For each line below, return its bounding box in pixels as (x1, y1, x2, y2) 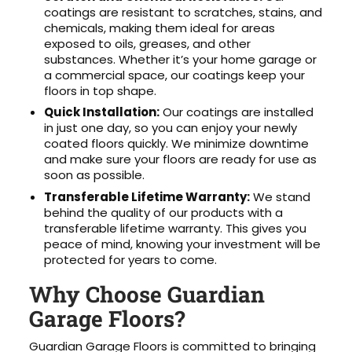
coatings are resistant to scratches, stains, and (44, 3, 323, 20)
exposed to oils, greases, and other (44, 35, 251, 52)
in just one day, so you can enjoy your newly (44, 119, 298, 137)
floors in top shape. (44, 82, 157, 99)
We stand (250, 188, 311, 205)
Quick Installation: (44, 104, 160, 121)
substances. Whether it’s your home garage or (44, 50, 317, 68)
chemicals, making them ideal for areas (44, 19, 276, 36)
